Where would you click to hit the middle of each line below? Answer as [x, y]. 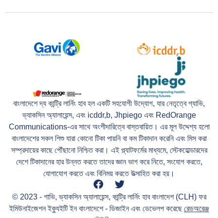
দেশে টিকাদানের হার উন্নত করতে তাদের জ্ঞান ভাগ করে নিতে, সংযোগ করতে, [109, 162]
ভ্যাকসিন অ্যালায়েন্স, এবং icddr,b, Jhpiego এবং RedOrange [109, 115]
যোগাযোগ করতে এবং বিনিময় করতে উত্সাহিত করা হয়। [109, 173]
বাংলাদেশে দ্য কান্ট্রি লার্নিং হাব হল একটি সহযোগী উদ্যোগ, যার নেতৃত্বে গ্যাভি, [109, 103]
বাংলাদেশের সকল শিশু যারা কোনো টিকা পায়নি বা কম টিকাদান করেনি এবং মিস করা [109, 138]
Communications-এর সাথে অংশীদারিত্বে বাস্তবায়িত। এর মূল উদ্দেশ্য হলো [109, 127]
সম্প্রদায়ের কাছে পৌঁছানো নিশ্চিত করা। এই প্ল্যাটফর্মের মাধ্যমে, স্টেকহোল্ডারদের [109, 150]
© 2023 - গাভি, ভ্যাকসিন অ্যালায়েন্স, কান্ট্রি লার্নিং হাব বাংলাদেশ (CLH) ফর [109, 197]
